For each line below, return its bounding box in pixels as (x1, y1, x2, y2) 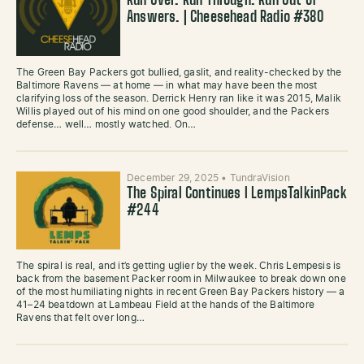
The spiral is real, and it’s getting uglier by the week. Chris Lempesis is (16, 261, 341, 271)
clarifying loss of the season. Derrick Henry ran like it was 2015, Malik (16, 93, 341, 103)
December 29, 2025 (127, 173, 222, 183)
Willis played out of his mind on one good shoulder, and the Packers (16, 106, 330, 116)
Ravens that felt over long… (16, 313, 145, 323)
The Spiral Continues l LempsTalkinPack (127, 187, 347, 201)
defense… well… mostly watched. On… (16, 119, 197, 129)
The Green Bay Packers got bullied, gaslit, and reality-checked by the (16, 67, 342, 77)
